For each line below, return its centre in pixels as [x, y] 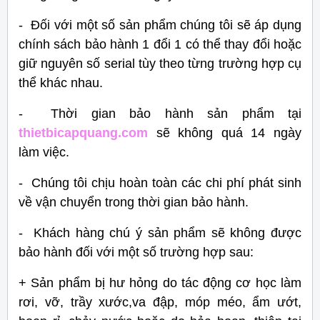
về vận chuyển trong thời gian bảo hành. [134, 202]
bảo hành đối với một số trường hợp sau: [136, 252]
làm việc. [44, 152]
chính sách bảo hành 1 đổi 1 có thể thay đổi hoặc [160, 44]
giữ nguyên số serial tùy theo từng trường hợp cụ [160, 63]
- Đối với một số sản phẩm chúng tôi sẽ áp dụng [160, 25]
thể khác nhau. [61, 82]
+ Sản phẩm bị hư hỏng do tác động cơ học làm [160, 282]
